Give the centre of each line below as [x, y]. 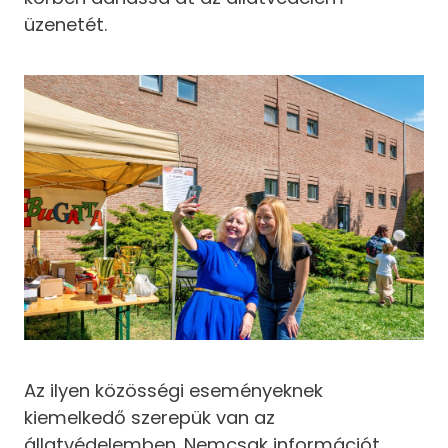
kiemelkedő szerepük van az [150, 417]
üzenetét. [66, 25]
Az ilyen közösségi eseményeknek [174, 390]
